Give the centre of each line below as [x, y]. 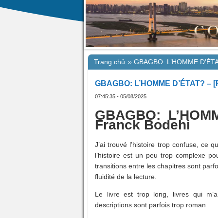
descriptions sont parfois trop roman [150, 205]
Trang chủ [109, 62]
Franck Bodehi [143, 125]
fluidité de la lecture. [126, 177]
